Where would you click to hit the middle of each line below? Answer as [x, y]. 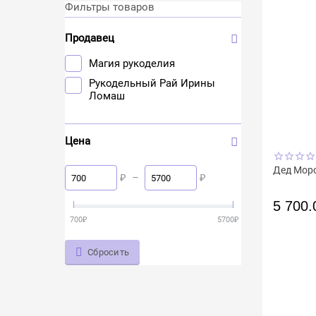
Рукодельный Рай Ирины [152, 83]
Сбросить [109, 252]
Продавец [90, 38]
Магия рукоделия [132, 63]
